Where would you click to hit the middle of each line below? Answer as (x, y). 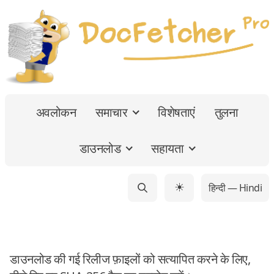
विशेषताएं (176, 112)
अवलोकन (56, 112)
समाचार (112, 112)
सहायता (168, 148)
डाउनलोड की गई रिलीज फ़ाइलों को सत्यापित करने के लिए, (130, 259)
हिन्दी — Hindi (235, 187)
